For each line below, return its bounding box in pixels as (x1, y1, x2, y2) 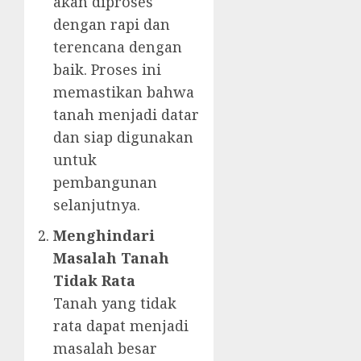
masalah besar (53, 338, 157, 359)
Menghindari (53, 226, 155, 246)
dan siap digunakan (53, 127, 193, 147)
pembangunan (53, 172, 157, 193)
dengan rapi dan (53, 15, 170, 35)
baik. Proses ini (53, 60, 161, 80)
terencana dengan (53, 37, 182, 57)
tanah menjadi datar (53, 105, 199, 125)
